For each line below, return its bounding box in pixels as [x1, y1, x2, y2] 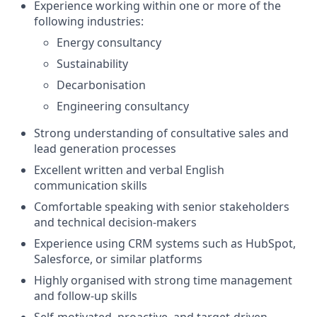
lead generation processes [34, 140, 176, 156]
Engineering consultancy [57, 98, 189, 114]
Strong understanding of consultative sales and [34, 125, 289, 141]
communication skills [34, 177, 147, 193]
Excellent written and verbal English [34, 161, 224, 178]
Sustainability [57, 55, 128, 71]
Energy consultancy [57, 34, 161, 50]
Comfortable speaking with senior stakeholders [34, 198, 289, 214]
